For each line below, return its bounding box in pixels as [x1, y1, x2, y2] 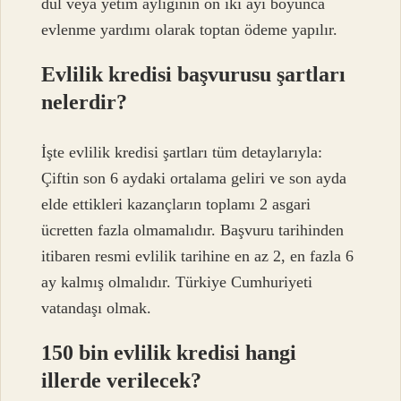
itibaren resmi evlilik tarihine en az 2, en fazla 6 [41, 247, 354, 266]
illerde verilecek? [41, 369, 202, 393]
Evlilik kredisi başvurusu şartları [41, 62, 346, 86]
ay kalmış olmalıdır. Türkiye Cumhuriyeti [41, 273, 313, 292]
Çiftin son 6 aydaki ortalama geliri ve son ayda [41, 169, 347, 188]
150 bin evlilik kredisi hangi [41, 341, 297, 365]
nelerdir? [41, 90, 128, 114]
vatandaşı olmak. [41, 299, 152, 318]
